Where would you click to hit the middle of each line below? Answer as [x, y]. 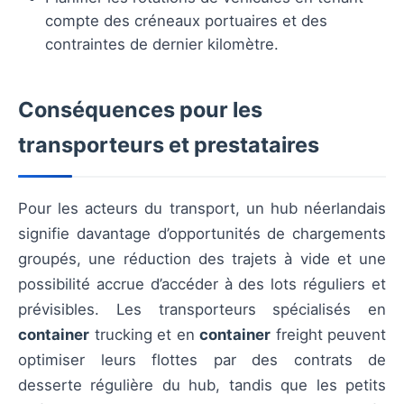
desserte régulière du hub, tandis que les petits [202, 385]
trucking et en [144, 334]
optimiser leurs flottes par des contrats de [202, 359]
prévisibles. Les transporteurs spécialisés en [202, 309]
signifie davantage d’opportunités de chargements [202, 233]
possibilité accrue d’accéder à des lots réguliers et [202, 284]
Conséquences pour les [140, 109]
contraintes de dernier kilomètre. [162, 44]
